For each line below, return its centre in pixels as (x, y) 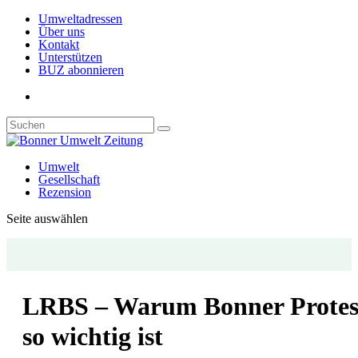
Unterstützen (70, 57)
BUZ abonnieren (81, 70)
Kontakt (59, 44)
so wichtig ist (93, 337)
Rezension (65, 192)
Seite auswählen (47, 219)
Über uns (62, 32)
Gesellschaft (69, 179)
